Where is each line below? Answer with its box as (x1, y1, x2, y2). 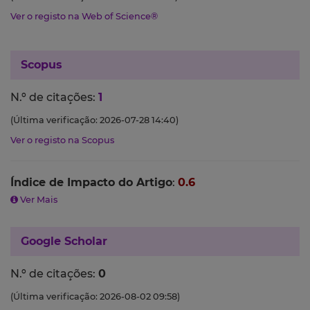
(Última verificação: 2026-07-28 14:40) (10, 115, 179, 126)
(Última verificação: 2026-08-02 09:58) (10, 291, 180, 302)
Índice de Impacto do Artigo (10, 176, 172, 190)
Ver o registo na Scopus (10, 135, 114, 146)
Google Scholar (21, 235, 107, 248)
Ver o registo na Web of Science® (10, 11, 158, 22)
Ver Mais (18, 194, 57, 206)
